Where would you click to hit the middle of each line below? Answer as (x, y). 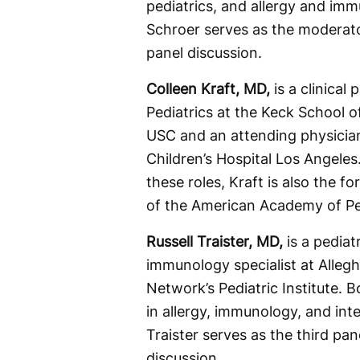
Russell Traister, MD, (215, 241)
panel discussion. (204, 52)
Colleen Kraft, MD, (208, 88)
